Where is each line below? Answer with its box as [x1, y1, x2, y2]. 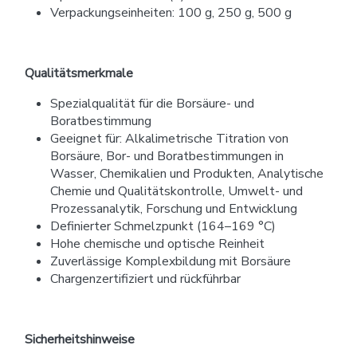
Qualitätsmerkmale [25, 64, 133, 82]
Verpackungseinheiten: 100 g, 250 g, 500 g [50, 3, 292, 22]
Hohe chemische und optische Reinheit [50, 234, 265, 253]
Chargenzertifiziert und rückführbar [50, 269, 241, 288]
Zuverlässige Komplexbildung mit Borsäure [50, 252, 291, 270]
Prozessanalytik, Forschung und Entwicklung [50, 199, 297, 218]
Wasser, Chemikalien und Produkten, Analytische [50, 164, 324, 182]
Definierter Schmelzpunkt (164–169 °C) [50, 217, 276, 235]
